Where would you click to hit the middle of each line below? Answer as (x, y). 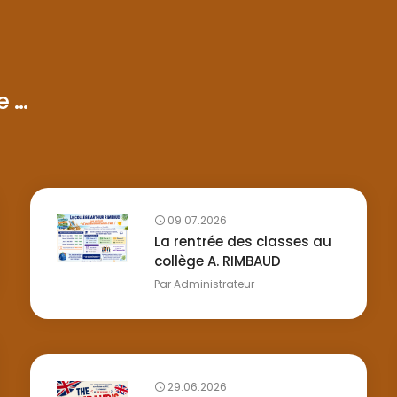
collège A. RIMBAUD (217, 261)
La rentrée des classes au (242, 242)
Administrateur (214, 284)
